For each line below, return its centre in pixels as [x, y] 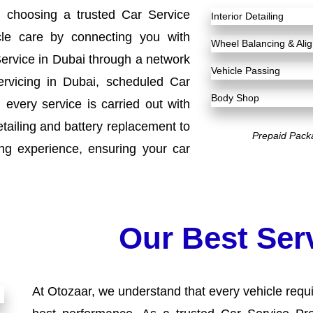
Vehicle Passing [245, 71]
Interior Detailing [247, 16]
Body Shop [235, 98]
